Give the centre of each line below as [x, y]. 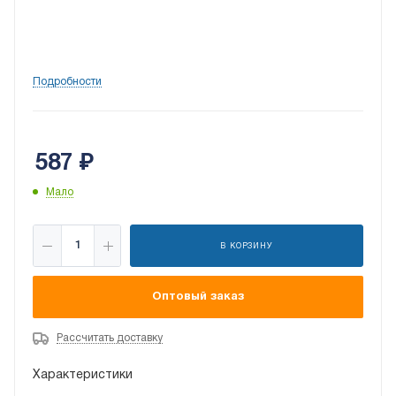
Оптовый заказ [198, 297]
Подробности [67, 82]
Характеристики [83, 376]
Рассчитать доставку [110, 339]
